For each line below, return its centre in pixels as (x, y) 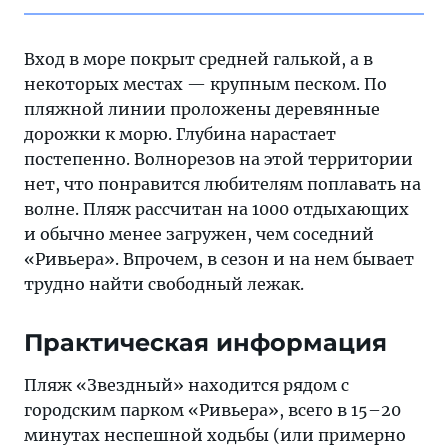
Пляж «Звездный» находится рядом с (186, 385)
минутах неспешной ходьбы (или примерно (215, 435)
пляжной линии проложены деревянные (202, 109)
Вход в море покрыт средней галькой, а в (198, 59)
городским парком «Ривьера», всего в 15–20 (212, 410)
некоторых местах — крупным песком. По (205, 84)
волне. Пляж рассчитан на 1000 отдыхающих (216, 209)
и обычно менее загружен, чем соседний (199, 234)
